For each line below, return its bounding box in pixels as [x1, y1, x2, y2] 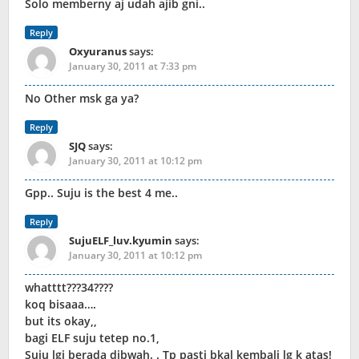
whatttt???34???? [25, 280, 113, 296]
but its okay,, [25, 313, 97, 329]
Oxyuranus [69, 44, 127, 59]
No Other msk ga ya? [25, 91, 139, 107]
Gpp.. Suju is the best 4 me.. [25, 185, 178, 201]
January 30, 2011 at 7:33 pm [69, 59, 196, 74]
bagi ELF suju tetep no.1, [25, 330, 159, 346]
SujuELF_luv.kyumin [69, 233, 172, 248]
